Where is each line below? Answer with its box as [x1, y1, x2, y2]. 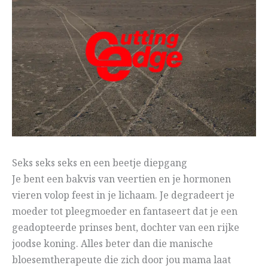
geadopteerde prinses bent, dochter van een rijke [12, 221, 239, 236]
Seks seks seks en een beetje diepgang [12, 156, 187, 172]
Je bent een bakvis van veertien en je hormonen [12, 172, 231, 188]
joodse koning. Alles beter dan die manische [12, 237, 213, 252]
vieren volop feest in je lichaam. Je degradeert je [12, 188, 234, 204]
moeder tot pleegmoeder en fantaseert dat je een [12, 205, 237, 220]
